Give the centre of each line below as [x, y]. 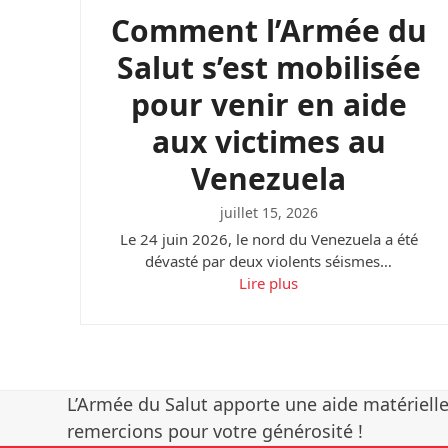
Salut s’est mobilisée [268, 68]
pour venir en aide [268, 105]
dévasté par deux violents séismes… [269, 261]
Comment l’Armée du [268, 31]
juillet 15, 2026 [268, 213]
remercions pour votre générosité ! [215, 431]
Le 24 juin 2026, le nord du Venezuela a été [268, 239]
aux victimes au [268, 142]
